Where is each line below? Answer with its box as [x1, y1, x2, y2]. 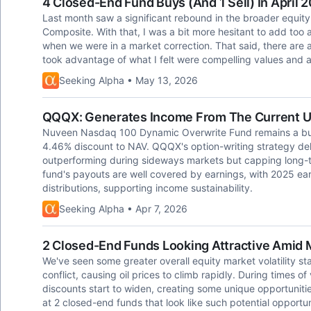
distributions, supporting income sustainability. [42, 182, 253, 194]
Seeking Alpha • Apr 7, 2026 [58, 203, 187, 215]
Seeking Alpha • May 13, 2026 [58, 74, 198, 86]
